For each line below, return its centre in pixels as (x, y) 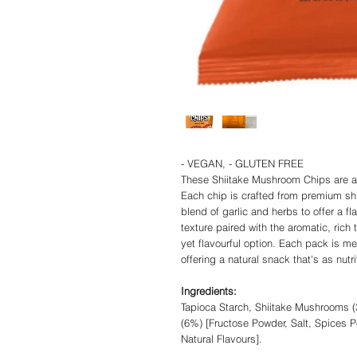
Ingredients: (209, 291)
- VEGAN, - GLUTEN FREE (242, 164)
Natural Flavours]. (222, 339)
